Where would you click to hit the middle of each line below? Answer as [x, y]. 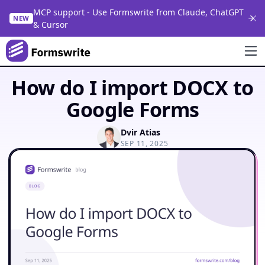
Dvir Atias [140, 132]
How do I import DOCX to [132, 88]
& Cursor [50, 25]
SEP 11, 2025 [144, 143]
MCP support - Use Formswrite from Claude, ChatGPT [138, 12]
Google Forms [132, 109]
